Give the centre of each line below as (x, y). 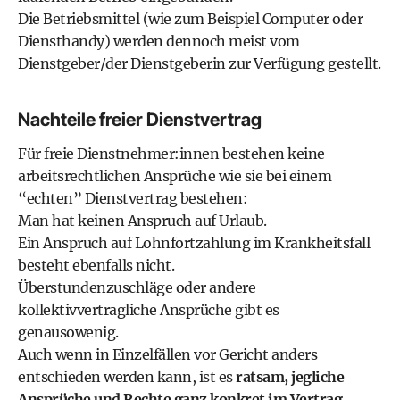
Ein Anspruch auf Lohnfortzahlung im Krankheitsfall (194, 243)
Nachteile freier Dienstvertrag (140, 120)
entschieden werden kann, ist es (125, 377)
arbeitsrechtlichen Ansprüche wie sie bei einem (175, 176)
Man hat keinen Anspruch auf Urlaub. (142, 221)
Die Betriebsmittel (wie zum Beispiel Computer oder (190, 19)
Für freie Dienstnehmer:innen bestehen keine (171, 154)
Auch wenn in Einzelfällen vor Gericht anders (167, 354)
